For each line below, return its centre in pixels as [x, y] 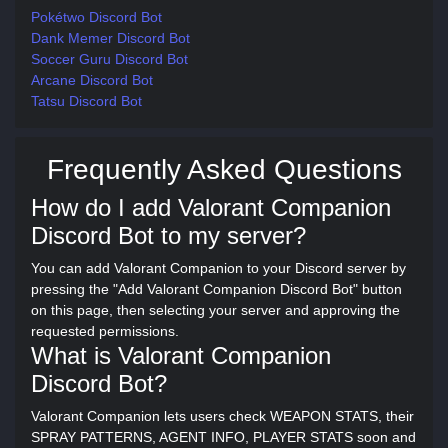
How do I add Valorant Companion [211, 207]
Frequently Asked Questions [224, 169]
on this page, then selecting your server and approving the [215, 310]
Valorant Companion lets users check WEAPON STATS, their [222, 416]
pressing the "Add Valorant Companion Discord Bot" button [216, 289]
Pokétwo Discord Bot [96, 17]
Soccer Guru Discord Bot [109, 59]
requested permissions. [105, 331]
